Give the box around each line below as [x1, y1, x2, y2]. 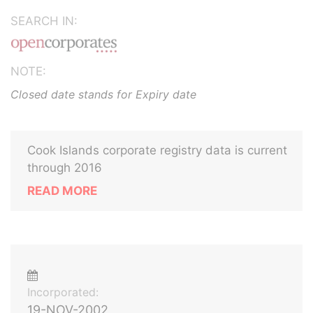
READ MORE [27, 184, 97, 198]
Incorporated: [27, 285, 99, 299]
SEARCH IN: [10, 14, 78, 28]
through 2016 [27, 161, 102, 175]
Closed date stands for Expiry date [10, 87, 196, 101]
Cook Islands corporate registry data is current [27, 143, 287, 157]
